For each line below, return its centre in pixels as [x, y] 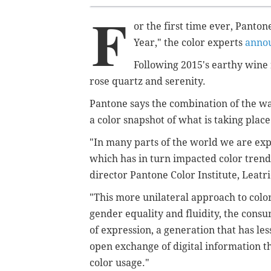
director [109, 175]
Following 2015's [173, 65]
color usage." [119, 263]
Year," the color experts [189, 43]
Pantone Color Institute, [186, 175]
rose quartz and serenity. [148, 82]
